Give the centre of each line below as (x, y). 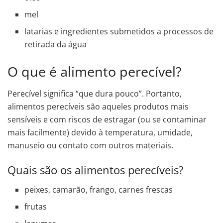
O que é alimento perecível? (95, 71)
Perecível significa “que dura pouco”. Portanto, (95, 94)
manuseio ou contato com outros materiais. (90, 146)
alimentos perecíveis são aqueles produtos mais (98, 107)
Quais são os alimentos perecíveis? (96, 170)
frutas (37, 206)
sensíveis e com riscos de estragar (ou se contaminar (107, 120)
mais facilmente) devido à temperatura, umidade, (100, 133)
